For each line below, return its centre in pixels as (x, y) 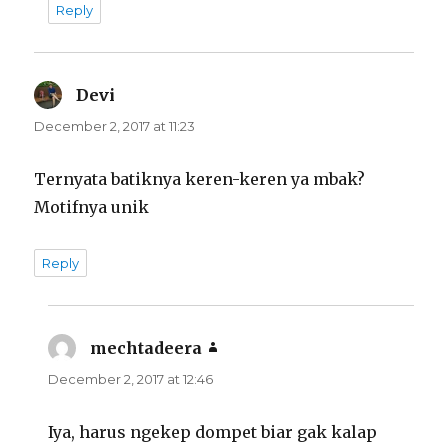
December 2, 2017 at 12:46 (131, 379)
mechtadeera (146, 348)
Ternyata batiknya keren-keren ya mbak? (200, 179)
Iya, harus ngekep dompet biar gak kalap (213, 432)
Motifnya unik (92, 207)
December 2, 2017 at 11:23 (115, 126)
